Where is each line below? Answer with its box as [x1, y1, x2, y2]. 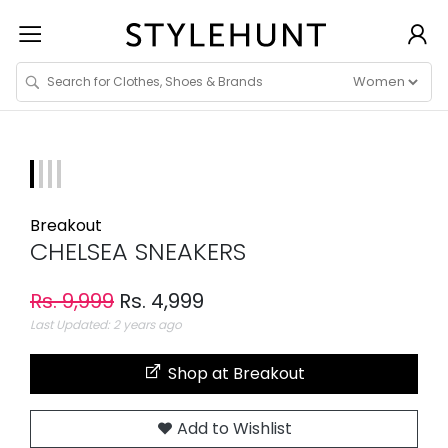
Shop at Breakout [164, 362, 305, 386]
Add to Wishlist [172, 417, 292, 441]
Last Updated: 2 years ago [30, 316, 182, 334]
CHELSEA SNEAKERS [30, 235, 246, 269]
